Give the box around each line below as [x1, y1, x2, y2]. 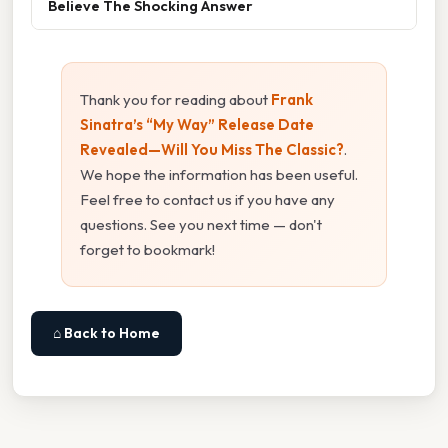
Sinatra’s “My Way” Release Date [80, 114, 314, 134]
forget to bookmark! [80, 239, 215, 259]
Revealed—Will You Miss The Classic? [80, 139, 344, 159]
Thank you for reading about [80, 89, 271, 109]
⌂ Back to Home [53, 323, 160, 342]
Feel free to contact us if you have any [80, 189, 335, 209]
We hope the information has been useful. [80, 164, 358, 184]
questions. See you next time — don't [80, 214, 322, 234]
